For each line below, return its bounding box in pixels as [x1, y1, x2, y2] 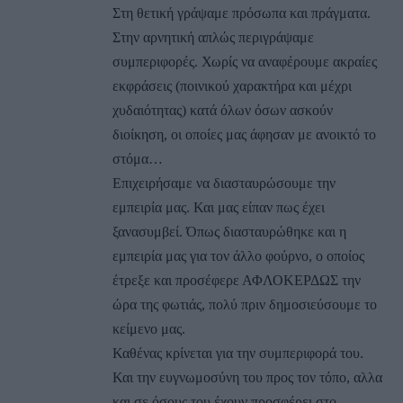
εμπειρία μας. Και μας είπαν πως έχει [112, 199, 325, 215]
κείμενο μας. [112, 320, 185, 336]
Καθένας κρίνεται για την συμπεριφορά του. [112, 345, 363, 361]
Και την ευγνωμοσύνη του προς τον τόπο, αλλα [112, 369, 382, 385]
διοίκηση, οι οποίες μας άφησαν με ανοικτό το [112, 126, 376, 142]
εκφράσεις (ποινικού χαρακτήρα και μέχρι [112, 77, 352, 94]
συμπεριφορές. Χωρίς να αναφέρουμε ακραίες [112, 53, 377, 69]
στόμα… [112, 150, 163, 166]
